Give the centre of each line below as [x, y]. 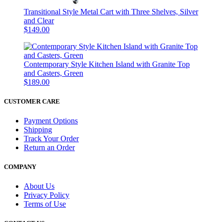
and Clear [39, 20]
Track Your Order [51, 138]
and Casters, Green [54, 73]
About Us [39, 186]
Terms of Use [45, 204]
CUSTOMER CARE [32, 101]
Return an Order [49, 147]
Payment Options [51, 120]
